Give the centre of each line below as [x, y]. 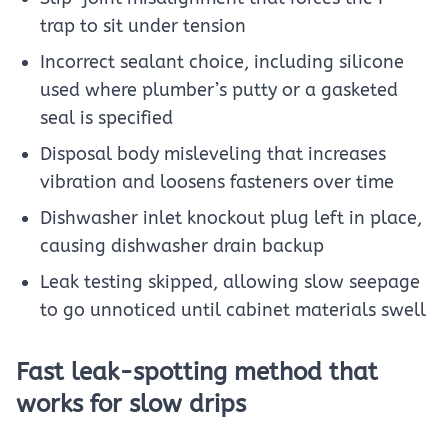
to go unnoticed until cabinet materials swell [233, 310]
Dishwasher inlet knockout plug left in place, [231, 218]
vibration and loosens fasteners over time [217, 182]
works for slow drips [131, 404]
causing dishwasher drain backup [182, 246]
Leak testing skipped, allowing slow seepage [230, 282]
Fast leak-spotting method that [197, 372]
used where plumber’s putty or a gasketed [219, 90]
